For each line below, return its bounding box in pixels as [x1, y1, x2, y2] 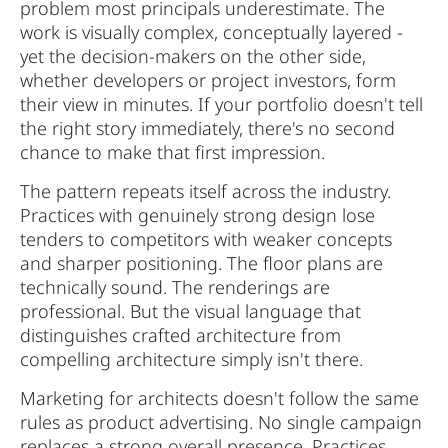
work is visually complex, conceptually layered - [20, 20, 403, 45]
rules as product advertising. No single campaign [20, 410, 422, 435]
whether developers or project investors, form [20, 68, 396, 93]
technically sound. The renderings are [20, 275, 330, 300]
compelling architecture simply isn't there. [20, 347, 363, 372]
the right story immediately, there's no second [20, 116, 395, 141]
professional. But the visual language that [20, 299, 361, 324]
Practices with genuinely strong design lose [20, 203, 375, 228]
